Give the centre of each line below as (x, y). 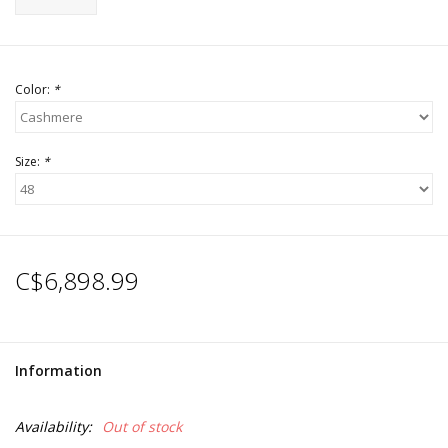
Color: (34, 90)
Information (58, 371)
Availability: (53, 427)
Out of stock (142, 427)
